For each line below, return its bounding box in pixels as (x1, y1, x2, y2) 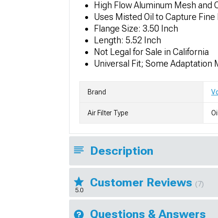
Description (90, 144, 153, 158)
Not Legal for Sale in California (94, 46, 209, 57)
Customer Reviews (90, 175, 195, 189)
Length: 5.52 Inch (94, 35, 161, 45)
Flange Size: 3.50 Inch (94, 23, 178, 34)
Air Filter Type (88, 109, 128, 117)
